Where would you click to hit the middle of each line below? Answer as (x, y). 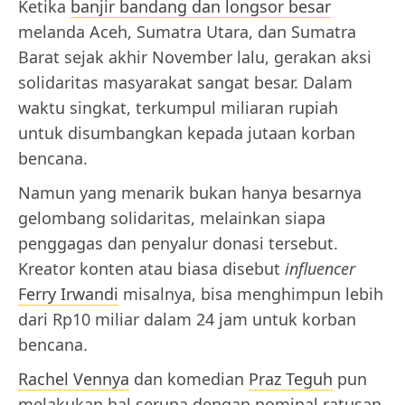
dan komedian (189, 378)
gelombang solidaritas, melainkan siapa (172, 217)
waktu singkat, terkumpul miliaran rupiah (178, 107)
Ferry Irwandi (68, 293)
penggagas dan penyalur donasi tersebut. (178, 243)
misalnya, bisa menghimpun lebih (251, 293)
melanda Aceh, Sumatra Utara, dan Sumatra (187, 31)
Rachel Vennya (74, 378)
